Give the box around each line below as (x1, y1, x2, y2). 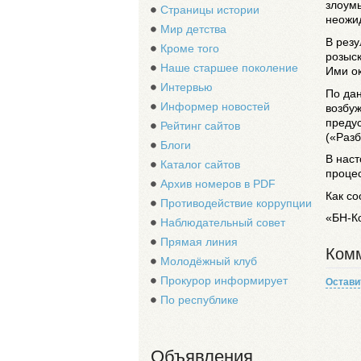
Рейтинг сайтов (160, 119, 240, 132)
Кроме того (160, 42, 219, 55)
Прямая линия (160, 235, 238, 248)
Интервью (160, 81, 213, 93)
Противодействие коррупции (160, 197, 312, 210)
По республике (160, 293, 239, 306)
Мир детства (160, 23, 226, 35)
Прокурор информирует (160, 274, 288, 287)
